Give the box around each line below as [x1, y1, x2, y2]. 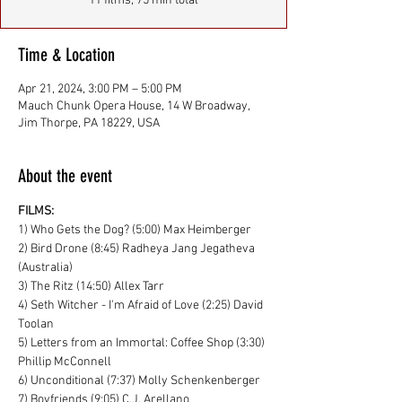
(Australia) [18, 260, 73, 275]
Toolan [18, 317, 54, 332]
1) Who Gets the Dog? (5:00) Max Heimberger [18, 223, 251, 238]
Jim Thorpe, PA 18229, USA [18, 116, 160, 131]
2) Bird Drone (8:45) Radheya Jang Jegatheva [18, 241, 258, 257]
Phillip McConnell [18, 354, 111, 370]
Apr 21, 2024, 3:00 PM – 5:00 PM [18, 82, 182, 97]
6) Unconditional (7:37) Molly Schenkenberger [18, 373, 260, 389]
